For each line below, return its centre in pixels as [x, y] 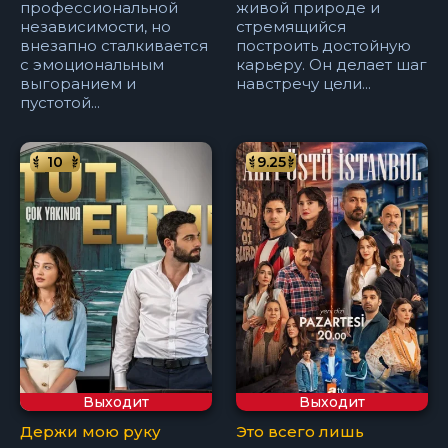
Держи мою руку [90, 431]
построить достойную [324, 46]
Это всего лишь [300, 431]
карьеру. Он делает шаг [332, 65]
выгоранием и [78, 84]
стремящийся [291, 27]
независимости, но [95, 27]
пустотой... [60, 103]
